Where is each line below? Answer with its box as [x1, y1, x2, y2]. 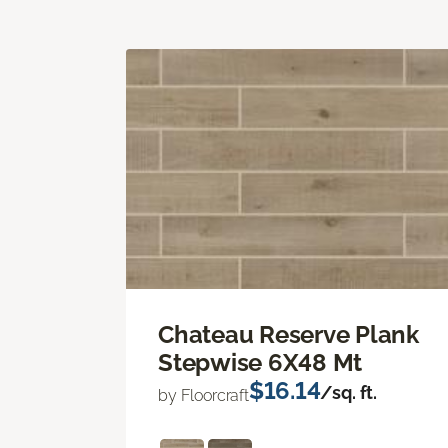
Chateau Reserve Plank [158, 319, 419, 349]
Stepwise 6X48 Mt [158, 347, 363, 377]
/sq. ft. [320, 381, 378, 403]
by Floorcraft [158, 385, 249, 405]
